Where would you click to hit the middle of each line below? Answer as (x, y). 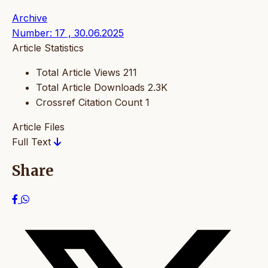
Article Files (38, 127)
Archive (30, 18)
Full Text (33, 141)
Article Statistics (48, 48)
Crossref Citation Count (89, 102)
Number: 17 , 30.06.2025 (68, 33)
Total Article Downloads (90, 87)
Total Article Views (78, 72)
